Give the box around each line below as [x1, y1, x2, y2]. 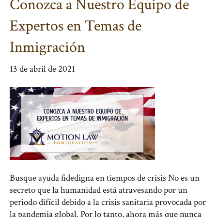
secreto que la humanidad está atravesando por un [10, 184, 187, 196]
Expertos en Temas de [10, 16, 141, 36]
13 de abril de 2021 [10, 63, 75, 75]
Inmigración [10, 37, 85, 57]
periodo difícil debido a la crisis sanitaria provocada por [10, 196, 206, 208]
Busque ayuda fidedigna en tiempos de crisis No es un [10, 172, 200, 184]
